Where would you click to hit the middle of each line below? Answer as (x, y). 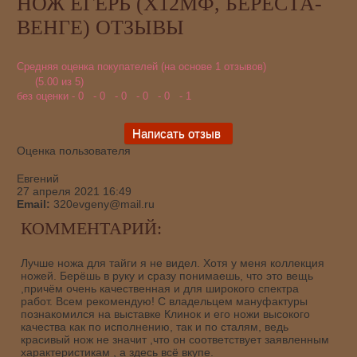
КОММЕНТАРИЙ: (91, 228)
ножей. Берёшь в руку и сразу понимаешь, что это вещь (167, 275)
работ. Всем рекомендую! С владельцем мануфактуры (164, 301)
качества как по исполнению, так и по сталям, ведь (154, 326)
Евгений (37, 178)
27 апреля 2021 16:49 (74, 191)
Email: (33, 204)
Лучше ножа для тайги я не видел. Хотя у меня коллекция (172, 263)
